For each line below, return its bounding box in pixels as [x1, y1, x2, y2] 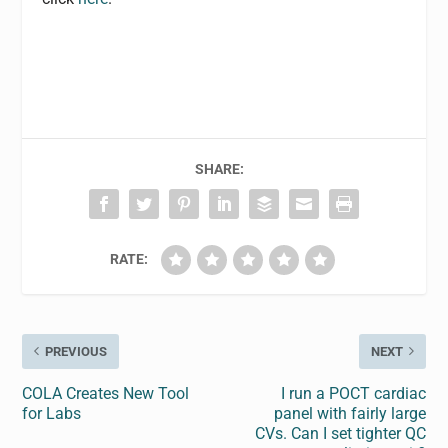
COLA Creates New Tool [22, 383, 190, 403]
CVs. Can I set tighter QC [254, 423, 426, 443]
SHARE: [194, 160, 244, 177]
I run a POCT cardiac [280, 383, 426, 403]
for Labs [22, 403, 82, 423]
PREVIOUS [45, 343, 108, 359]
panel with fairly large [273, 403, 426, 423]
